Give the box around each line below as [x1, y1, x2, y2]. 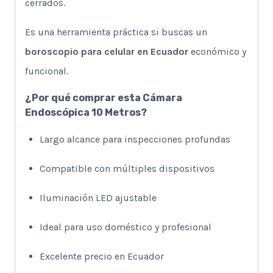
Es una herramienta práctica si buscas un [25, 26, 207, 38]
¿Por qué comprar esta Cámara [25, 91, 182, 104]
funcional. [25, 65, 68, 77]
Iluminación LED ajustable [40, 191, 157, 204]
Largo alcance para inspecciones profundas [40, 133, 230, 145]
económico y [188, 45, 246, 57]
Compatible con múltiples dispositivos [40, 162, 214, 174]
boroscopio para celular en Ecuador [25, 45, 188, 57]
